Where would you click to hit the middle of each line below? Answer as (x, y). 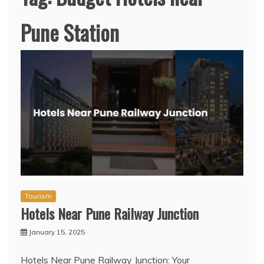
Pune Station (70, 32)
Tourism (38, 196)
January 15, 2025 (57, 232)
